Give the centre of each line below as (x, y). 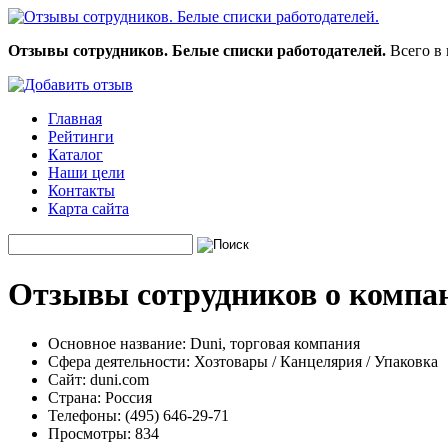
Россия (126, 397)
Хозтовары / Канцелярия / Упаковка (314, 361)
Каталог (75, 154)
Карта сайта (88, 208)
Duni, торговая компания (273, 343)
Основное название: (117, 343)
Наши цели (86, 172)
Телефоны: (84, 415)
